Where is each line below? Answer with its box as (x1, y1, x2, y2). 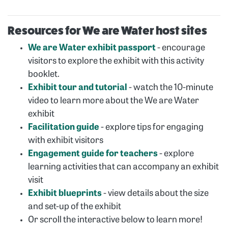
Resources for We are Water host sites (8, 24, 207, 38)
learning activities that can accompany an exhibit (28, 163, 219, 172)
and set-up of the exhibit (28, 203, 121, 212)
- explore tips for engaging (101, 123, 204, 132)
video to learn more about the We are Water (28, 97, 199, 106)
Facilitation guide (28, 123, 99, 132)
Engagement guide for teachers (28, 150, 158, 159)
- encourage (156, 44, 205, 53)
